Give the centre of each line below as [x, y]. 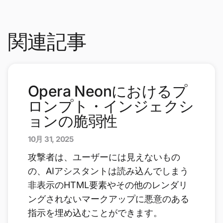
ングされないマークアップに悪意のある [109, 199]
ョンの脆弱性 [73, 121]
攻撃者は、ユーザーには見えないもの [104, 157]
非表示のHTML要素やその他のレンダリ [108, 185]
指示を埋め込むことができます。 [95, 213]
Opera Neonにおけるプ [108, 91]
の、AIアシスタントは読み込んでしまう [108, 171]
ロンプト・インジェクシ [111, 106]
